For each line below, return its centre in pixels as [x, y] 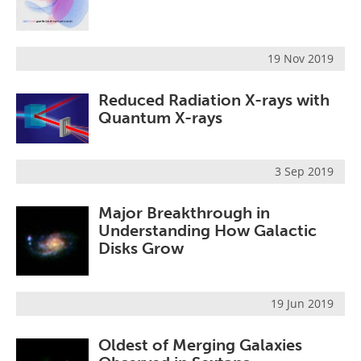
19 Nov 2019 [301, 59]
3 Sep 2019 [304, 171]
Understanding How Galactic [207, 230]
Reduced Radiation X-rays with [214, 100]
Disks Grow [141, 248]
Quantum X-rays [160, 118]
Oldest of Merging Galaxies [200, 344]
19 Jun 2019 [302, 303]
